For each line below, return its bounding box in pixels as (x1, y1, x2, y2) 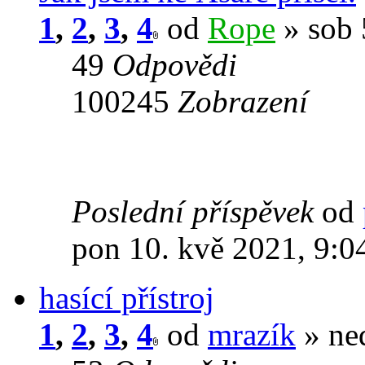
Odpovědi (112, 46, 237, 82)
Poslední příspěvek (72, 193, 322, 229)
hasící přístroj (39, 279, 214, 315)
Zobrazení (178, 83, 308, 119)
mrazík (208, 316, 296, 352)
